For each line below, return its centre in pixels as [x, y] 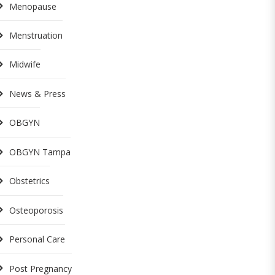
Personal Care [37, 239]
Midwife [25, 64]
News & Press [38, 93]
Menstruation [36, 35]
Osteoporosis [37, 210]
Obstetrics [30, 180]
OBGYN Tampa [40, 152]
